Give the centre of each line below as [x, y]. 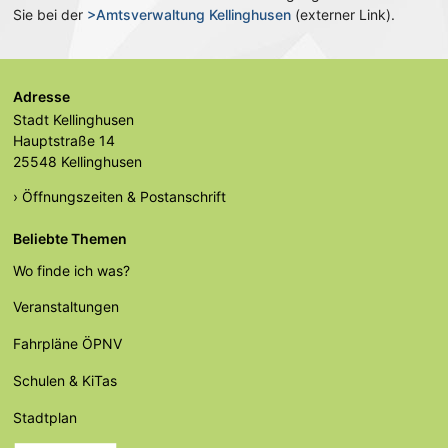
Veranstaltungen [65, 307]
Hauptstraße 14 [63, 141]
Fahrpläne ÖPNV [67, 344]
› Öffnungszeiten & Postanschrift [119, 197]
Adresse [41, 96]
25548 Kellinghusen [77, 162]
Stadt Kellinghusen [73, 120]
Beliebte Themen [69, 238]
